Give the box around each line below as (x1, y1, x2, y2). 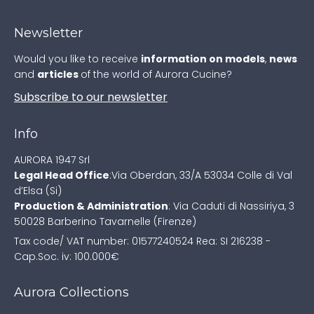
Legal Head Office (14, 168, 109, 182)
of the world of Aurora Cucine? (81, 67, 232, 81)
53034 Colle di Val (201, 168, 292, 182)
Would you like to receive (14, 51, 141, 66)
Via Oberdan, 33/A (111, 168, 201, 182)
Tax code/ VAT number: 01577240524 (14, 233, 193, 248)
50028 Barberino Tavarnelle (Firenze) (14, 214, 196, 228)
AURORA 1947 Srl (14, 152, 90, 167)
